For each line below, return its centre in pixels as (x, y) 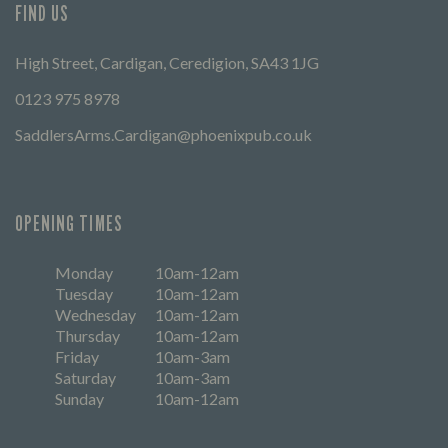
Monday (84, 272)
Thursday (87, 335)
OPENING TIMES (69, 223)
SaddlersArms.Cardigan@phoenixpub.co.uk (163, 134)
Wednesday (95, 314)
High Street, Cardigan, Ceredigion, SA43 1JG (167, 62)
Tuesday (84, 293)
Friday (77, 356)
